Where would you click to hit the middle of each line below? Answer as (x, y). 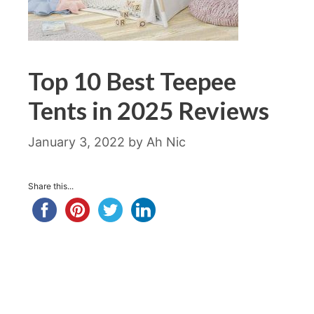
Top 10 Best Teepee (132, 81)
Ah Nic (166, 142)
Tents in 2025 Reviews (149, 110)
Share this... (51, 186)
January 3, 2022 (76, 142)
